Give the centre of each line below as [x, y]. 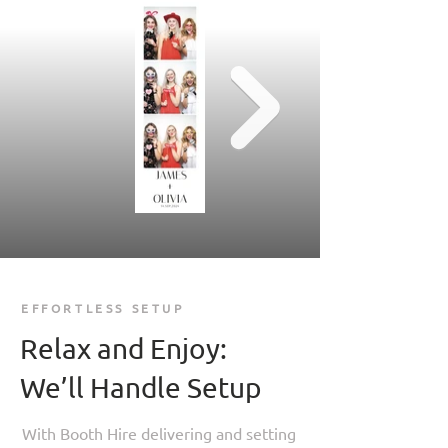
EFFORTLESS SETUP [103, 308]
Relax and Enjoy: [123, 348]
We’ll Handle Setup [140, 387]
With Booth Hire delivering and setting [159, 433]
